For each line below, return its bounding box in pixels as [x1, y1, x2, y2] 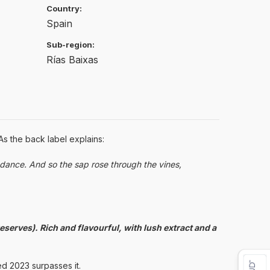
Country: [46, 3, 82, 13]
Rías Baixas [46, 53, 98, 66]
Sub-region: [46, 39, 95, 49]
